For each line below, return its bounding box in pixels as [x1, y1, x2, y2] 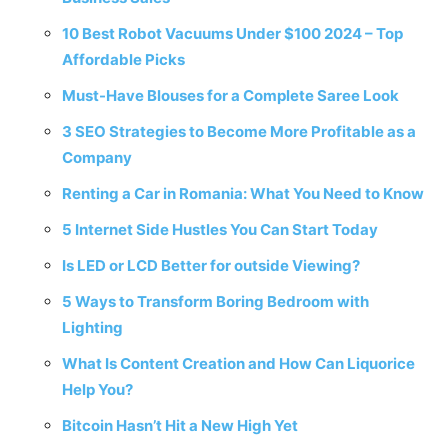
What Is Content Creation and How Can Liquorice [62, 354, 415, 373]
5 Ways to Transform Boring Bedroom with [62, 292, 369, 311]
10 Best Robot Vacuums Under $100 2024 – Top [62, 24, 403, 43]
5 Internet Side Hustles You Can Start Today [62, 220, 378, 239]
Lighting [62, 318, 123, 337]
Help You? [62, 380, 133, 399]
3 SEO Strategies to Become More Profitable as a [62, 122, 416, 141]
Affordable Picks [62, 50, 185, 69]
